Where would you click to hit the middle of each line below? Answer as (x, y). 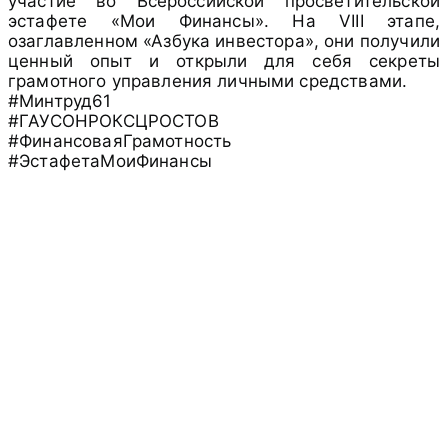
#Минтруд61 (60, 101)
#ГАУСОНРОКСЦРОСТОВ (113, 121)
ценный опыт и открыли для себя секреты (224, 61)
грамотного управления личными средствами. (208, 81)
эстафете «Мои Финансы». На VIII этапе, (224, 21)
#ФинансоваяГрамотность (120, 141)
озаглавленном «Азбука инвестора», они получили (224, 41)
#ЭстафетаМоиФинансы (110, 161)
